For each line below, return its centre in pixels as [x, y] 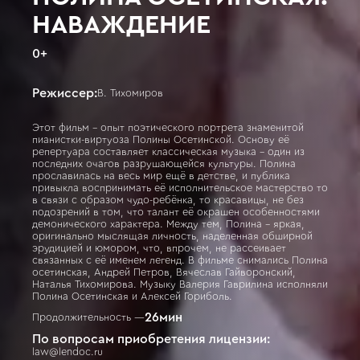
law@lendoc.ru [67, 352]
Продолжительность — [88, 317]
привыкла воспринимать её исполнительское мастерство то [180, 188]
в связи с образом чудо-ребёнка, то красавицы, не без [168, 200]
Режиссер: [65, 93]
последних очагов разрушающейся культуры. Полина [164, 164]
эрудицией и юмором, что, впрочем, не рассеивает [159, 248]
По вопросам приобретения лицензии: [151, 339]
